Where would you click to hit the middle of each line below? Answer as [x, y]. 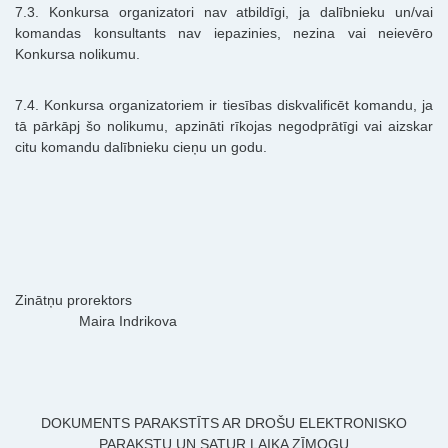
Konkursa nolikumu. [77, 54]
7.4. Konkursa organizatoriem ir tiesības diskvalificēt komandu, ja [224, 105]
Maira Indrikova [96, 321]
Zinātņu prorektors [224, 300]
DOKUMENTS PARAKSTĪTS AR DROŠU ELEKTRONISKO [224, 423]
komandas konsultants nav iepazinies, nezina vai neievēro [224, 33]
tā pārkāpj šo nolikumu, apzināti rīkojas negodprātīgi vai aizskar [224, 126]
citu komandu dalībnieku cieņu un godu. [141, 147]
